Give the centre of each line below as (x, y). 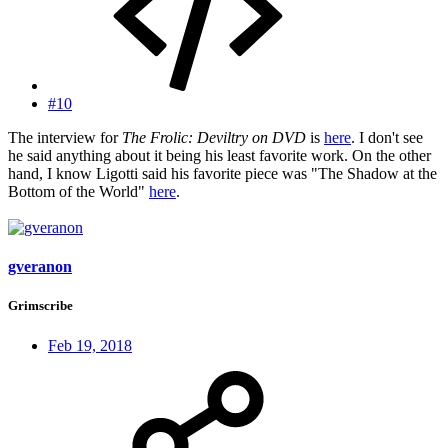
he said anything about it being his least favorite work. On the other (219, 155)
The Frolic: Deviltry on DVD (214, 137)
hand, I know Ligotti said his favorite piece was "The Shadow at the (222, 173)
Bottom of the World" (78, 191)
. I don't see (387, 137)
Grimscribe (40, 306)
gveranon (40, 267)
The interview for (65, 137)
